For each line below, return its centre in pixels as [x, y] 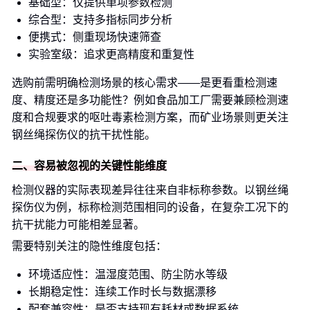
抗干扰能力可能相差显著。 [78, 225]
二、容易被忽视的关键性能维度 [89, 166]
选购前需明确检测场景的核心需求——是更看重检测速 [145, 83]
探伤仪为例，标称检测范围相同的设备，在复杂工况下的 [150, 207]
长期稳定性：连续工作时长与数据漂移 [122, 292]
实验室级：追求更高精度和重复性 [111, 54]
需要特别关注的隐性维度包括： [89, 246]
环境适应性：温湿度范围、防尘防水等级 [128, 274]
